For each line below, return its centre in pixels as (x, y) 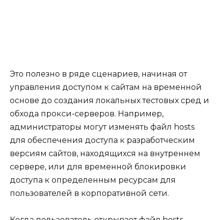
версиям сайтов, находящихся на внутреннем (105, 154)
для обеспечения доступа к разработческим (102, 140)
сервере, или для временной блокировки (98, 167)
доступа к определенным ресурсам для (93, 180)
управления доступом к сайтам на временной (106, 87)
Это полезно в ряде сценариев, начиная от (98, 74)
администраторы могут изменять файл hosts (102, 127)
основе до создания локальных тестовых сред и (110, 101)
